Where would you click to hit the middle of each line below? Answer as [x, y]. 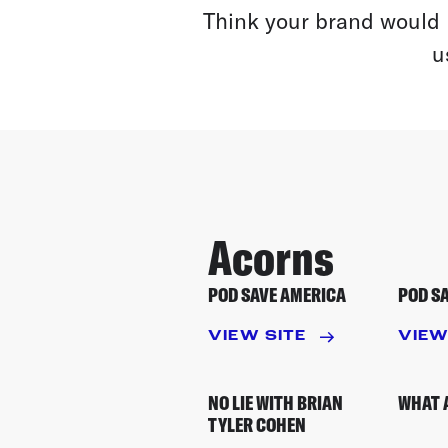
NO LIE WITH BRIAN [275, 402]
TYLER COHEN [257, 424]
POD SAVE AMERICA [277, 294]
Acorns [271, 257]
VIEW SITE [257, 336]
